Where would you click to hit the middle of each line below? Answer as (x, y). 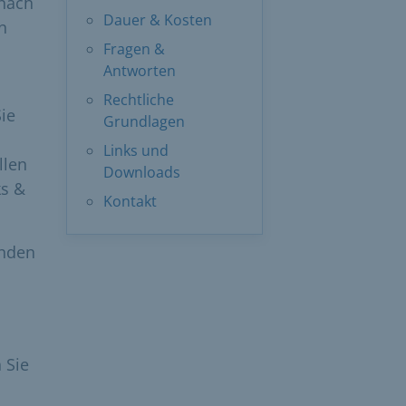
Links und (136, 150)
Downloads (142, 172)
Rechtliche (139, 99)
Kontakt (130, 201)
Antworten (140, 70)
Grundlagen (144, 121)
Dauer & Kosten (158, 19)
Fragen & (134, 48)
